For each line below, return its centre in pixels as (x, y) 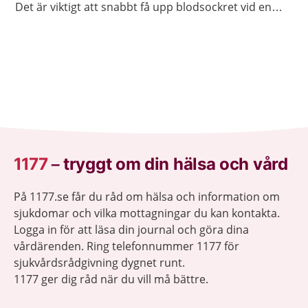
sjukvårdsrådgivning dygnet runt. (99, 263)
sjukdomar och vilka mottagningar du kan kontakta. (147, 213)
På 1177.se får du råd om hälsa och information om (147, 197)
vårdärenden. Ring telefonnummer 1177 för (126, 246)
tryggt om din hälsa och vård (176, 164)
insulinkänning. (54, 23)
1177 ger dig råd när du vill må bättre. (111, 279)
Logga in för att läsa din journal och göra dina (131, 230)
